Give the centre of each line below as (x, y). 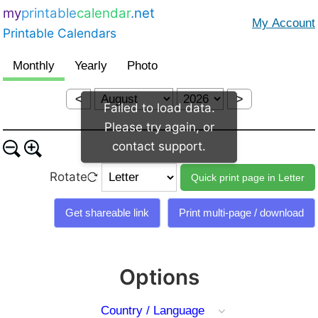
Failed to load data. (159, 107)
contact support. (159, 146)
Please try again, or (159, 126)
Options (159, 276)
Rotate (68, 177)
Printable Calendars (60, 33)
